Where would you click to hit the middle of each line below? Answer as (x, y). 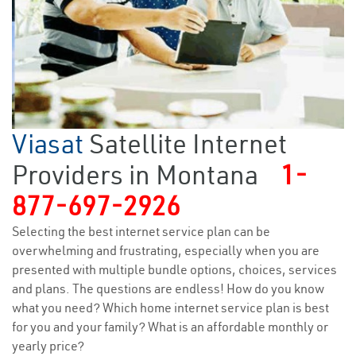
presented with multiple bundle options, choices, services (174, 270)
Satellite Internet (188, 144)
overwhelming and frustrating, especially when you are (166, 251)
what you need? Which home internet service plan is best (170, 308)
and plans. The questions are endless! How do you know (168, 289)
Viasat (50, 144)
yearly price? (48, 346)
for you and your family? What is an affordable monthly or (170, 327)
